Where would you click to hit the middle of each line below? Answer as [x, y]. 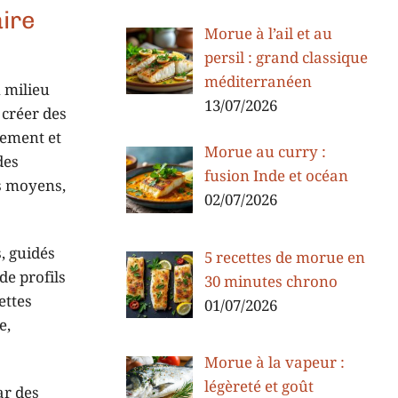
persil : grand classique [286, 59]
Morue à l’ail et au [268, 35]
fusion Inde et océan [276, 177]
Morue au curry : [265, 153]
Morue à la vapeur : [274, 363]
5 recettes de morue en [284, 258]
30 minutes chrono [271, 282]
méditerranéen [258, 83]
